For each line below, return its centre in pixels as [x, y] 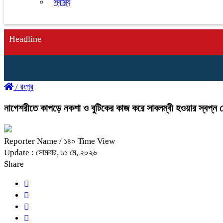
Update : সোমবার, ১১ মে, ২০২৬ [50, 152]
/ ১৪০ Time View [87, 141]
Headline [25, 39]
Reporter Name [32, 141]
